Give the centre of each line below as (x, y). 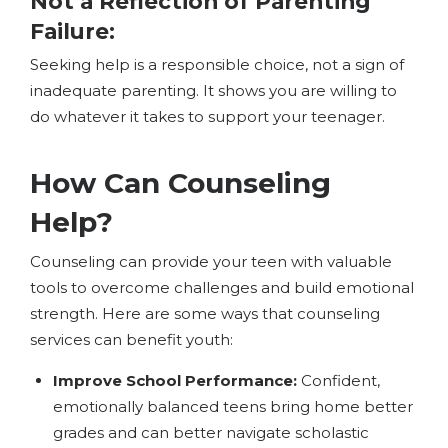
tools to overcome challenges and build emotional (222, 287)
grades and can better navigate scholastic (210, 432)
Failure (69, 30)
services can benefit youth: (131, 339)
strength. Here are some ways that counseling (205, 313)
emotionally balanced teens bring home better (232, 406)
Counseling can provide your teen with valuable (211, 261)
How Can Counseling (180, 183)
